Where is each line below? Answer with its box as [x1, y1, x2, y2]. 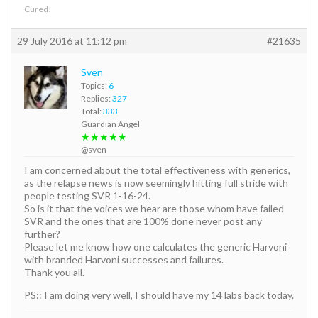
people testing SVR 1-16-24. [24, 189, 150, 202]
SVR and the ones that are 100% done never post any [24, 214, 262, 227]
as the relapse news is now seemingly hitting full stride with [24, 176, 288, 189]
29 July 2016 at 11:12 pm [17, 34, 127, 47]
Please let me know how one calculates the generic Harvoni [24, 240, 287, 253]
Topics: [81, 79, 109, 91]
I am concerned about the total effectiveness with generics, [24, 163, 290, 176]
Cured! [24, 3, 52, 14]
